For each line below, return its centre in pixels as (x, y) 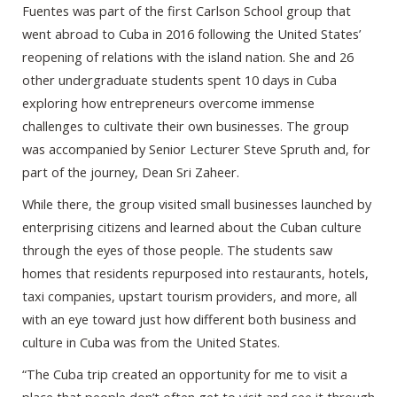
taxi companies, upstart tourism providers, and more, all (190, 296)
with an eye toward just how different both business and (189, 319)
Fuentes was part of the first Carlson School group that (187, 11)
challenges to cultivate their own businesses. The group (186, 126)
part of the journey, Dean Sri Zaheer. (131, 172)
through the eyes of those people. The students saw (177, 250)
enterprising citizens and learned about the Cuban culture (192, 227)
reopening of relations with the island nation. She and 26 (188, 57)
